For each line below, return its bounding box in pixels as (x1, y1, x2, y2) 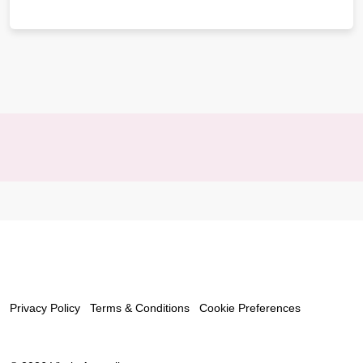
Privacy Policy (10, 301, 80, 314)
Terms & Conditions (90, 301, 190, 314)
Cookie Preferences (199, 301, 301, 314)
